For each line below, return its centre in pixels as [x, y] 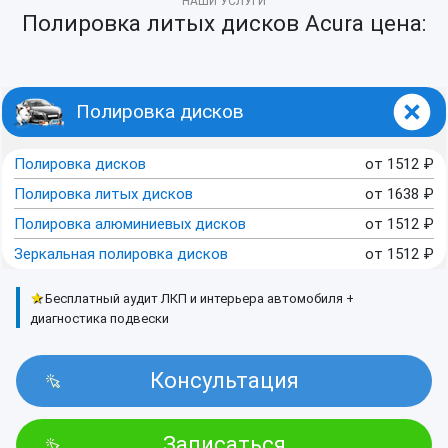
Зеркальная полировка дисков [121, 254]
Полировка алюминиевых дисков [130, 223]
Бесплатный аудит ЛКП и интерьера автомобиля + [200, 299]
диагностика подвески [100, 319]
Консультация [224, 381]
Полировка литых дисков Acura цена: [224, 23]
